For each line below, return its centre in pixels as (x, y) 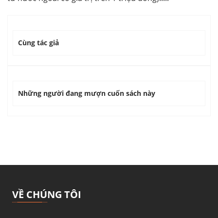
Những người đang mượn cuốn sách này (87, 93)
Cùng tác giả (38, 43)
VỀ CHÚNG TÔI (47, 195)
